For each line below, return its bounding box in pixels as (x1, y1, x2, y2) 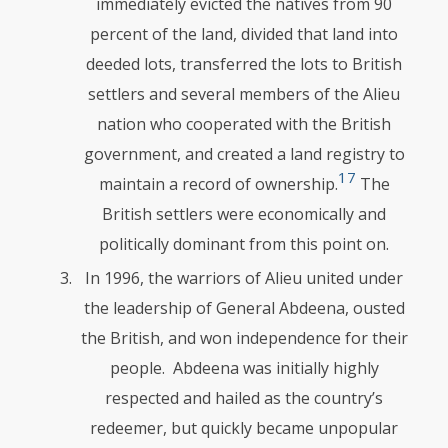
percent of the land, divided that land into (90, 23, 398, 45)
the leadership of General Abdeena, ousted (83, 297, 405, 319)
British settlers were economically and (102, 203, 386, 225)
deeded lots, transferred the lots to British (86, 53, 402, 75)
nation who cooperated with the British (97, 113, 391, 135)
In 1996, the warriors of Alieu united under (85, 267, 403, 289)
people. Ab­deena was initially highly (109, 357, 379, 379)
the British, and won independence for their (80, 327, 408, 349)
